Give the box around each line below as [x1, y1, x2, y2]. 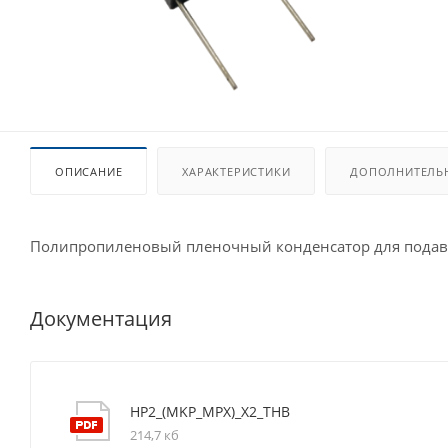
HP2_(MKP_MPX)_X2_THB [130, 401, 290, 421]
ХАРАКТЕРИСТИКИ [182, 164, 291, 179]
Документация [30, 304, 172, 332]
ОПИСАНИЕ [55, 164, 123, 179]
